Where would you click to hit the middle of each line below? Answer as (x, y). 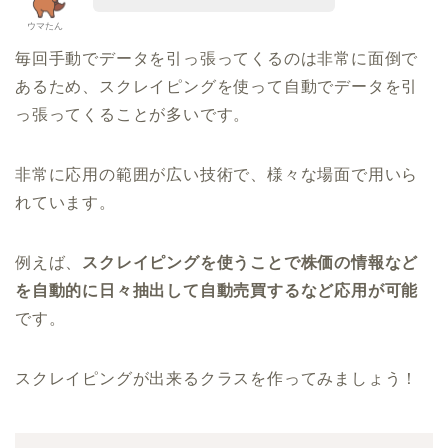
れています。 (65, 203)
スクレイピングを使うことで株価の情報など (250, 263)
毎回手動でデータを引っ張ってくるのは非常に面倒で (217, 59)
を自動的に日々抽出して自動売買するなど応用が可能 (217, 291)
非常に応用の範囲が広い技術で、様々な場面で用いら (217, 175)
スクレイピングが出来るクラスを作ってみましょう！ (217, 379)
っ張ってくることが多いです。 (133, 115)
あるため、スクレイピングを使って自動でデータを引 (217, 87)
